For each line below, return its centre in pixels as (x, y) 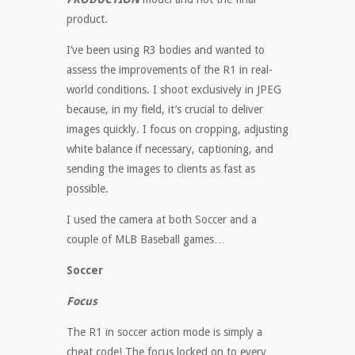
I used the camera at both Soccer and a (162, 220)
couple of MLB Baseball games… (146, 240)
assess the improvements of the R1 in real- (170, 70)
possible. (88, 189)
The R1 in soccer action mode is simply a (164, 332)
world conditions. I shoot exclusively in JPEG (174, 90)
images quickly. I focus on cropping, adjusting (177, 130)
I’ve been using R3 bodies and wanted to (166, 50)
